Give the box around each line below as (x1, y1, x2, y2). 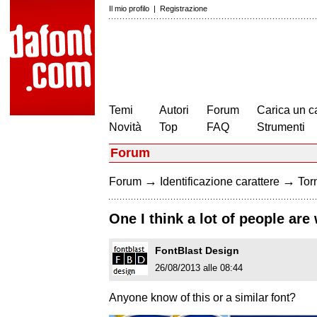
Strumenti (257, 121, 305, 133)
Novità (109, 121, 142, 133)
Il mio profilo (109, 4, 149, 13)
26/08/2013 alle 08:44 (155, 263, 243, 274)
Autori (159, 104, 189, 116)
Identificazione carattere (160, 175, 279, 188)
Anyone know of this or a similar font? (109, 292, 296, 304)
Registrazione (160, 4, 207, 13)
